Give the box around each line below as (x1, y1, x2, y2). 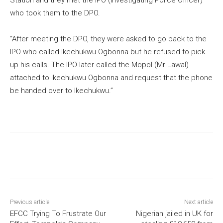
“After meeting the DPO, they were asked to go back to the (10, 34, 207, 43)
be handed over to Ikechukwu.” (10, 86, 113, 95)
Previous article (10, 198, 49, 206)
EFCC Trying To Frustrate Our (10, 209, 106, 218)
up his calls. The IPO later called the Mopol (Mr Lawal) (10, 60, 189, 69)
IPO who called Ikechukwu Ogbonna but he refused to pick (10, 47, 205, 56)
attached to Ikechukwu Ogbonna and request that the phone (10, 73, 213, 82)
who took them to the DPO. (10, 8, 100, 17)
